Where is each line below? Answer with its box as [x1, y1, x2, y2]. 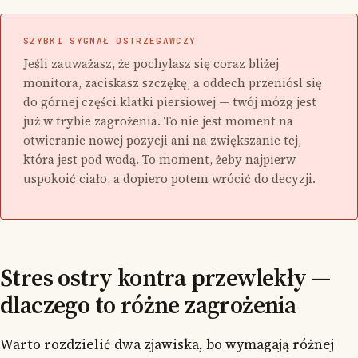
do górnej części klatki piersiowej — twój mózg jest [23, 93, 316, 110]
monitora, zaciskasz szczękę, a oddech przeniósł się [23, 74, 322, 91]
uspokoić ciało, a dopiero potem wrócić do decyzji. [23, 169, 316, 187]
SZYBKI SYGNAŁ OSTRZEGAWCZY [23, 34, 197, 46]
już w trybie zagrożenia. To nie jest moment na [23, 112, 293, 129]
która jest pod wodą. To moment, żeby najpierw [23, 150, 296, 168]
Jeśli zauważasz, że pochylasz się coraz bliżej [23, 54, 279, 72]
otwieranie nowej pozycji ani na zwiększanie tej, [23, 131, 301, 149]
